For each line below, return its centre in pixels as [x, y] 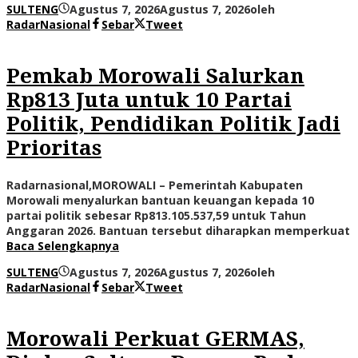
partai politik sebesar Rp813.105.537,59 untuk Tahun [156, 215]
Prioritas [54, 148]
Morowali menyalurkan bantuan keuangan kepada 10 [160, 200]
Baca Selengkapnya [63, 245]
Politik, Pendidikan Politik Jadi [173, 124]
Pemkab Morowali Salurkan [155, 76]
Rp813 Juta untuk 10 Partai [149, 100]
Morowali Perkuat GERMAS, [155, 339]
